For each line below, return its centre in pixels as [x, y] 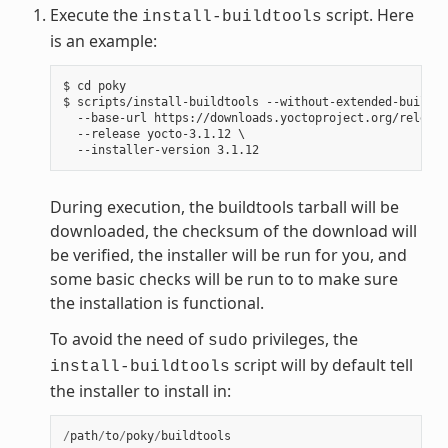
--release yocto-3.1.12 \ [153, 133]
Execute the [95, 14]
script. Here [367, 14]
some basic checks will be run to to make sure [223, 278]
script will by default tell [321, 364]
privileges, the [302, 338]
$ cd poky [94, 85]
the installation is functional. [156, 302]
